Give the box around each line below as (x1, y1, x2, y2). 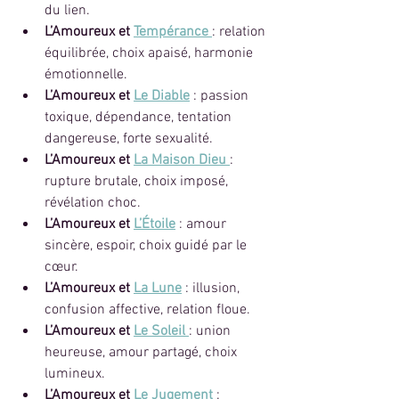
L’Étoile (134, 215, 175, 233)
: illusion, (182, 279, 243, 297)
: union (189, 322, 234, 340)
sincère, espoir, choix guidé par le (45, 236, 250, 255)
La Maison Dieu (134, 151, 226, 169)
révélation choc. (45, 193, 141, 212)
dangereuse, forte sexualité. (45, 129, 213, 148)
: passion (190, 86, 252, 105)
